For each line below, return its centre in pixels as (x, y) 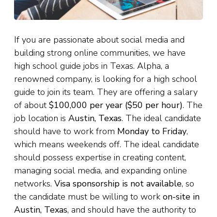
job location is (41, 118)
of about (31, 105)
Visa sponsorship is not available (118, 184)
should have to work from (66, 132)
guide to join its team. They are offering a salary (106, 92)
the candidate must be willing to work (88, 197)
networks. (34, 184)
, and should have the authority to (132, 210)
